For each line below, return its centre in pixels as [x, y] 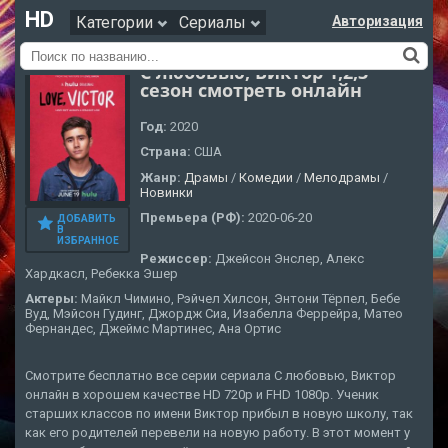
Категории [116, 22]
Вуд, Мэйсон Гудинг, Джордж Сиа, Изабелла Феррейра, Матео [214, 313]
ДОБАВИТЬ [86, 219]
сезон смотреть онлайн [251, 90]
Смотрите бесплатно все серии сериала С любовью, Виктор [210, 376]
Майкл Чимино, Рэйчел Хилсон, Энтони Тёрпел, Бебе [240, 298]
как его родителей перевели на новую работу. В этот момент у [217, 433]
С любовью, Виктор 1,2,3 [254, 72]
